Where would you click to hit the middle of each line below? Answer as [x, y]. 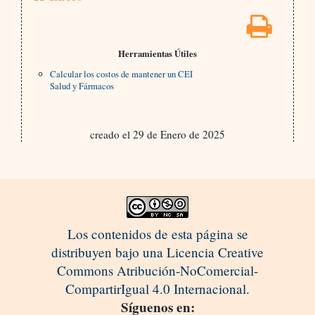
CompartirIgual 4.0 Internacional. [157, 289]
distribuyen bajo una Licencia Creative [157, 252]
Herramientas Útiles [157, 54]
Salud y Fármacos [82, 86]
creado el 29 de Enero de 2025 [157, 135]
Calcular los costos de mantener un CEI [122, 74]
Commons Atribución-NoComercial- [157, 271]
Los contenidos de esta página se [157, 234]
